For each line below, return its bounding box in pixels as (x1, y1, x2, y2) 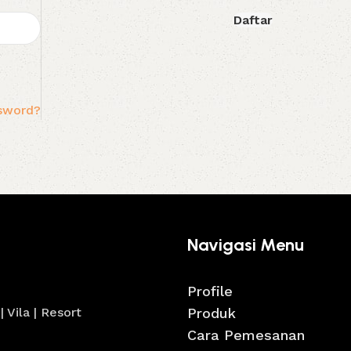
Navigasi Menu (187, 233, 304, 255)
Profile (187, 282, 233, 299)
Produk (187, 304, 236, 321)
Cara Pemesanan (187, 326, 305, 343)
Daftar (233, 13, 273, 27)
